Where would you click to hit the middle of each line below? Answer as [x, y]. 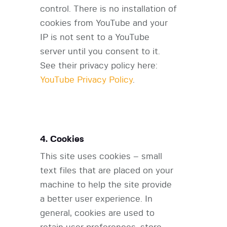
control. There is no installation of [108, 9]
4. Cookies [62, 139]
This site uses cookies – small [101, 157]
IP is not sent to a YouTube [95, 37]
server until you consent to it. [100, 52]
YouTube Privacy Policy [86, 80]
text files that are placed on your [107, 171]
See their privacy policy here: [99, 66]
